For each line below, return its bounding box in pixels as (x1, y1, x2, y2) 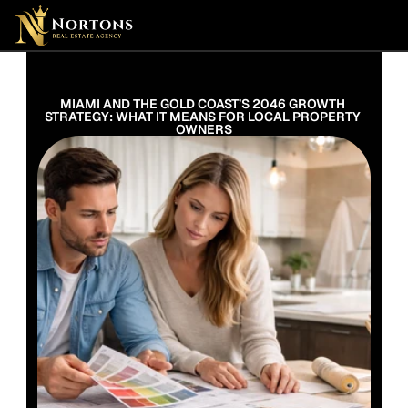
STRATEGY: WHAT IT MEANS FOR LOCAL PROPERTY (45, 108, 361, 125)
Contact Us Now (189, 48, 309, 69)
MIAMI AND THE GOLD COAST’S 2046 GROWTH (60, 96, 345, 112)
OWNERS (176, 121, 232, 138)
